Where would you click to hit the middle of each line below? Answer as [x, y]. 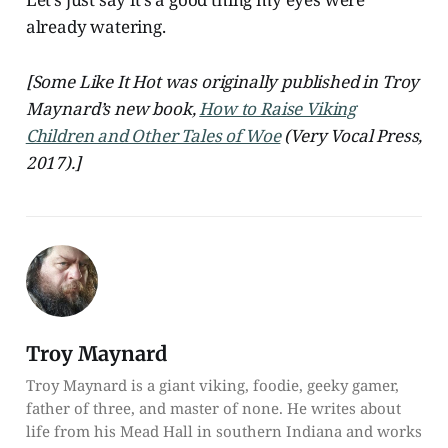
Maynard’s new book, [112, 108]
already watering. [95, 26]
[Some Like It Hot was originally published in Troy [222, 81]
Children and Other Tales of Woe [153, 135]
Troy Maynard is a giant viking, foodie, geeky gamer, [212, 384]
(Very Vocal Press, [351, 135]
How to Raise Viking [278, 108]
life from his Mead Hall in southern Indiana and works [223, 430]
